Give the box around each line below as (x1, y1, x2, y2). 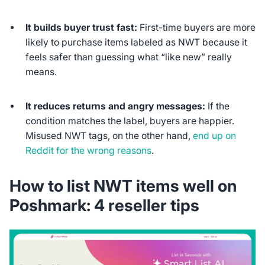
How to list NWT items (9, 176, 183, 196)
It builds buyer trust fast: (25, 22, 138, 34)
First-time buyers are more (137, 22, 256, 34)
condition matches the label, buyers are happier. (25, 115, 235, 127)
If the (205, 100, 230, 112)
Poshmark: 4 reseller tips (9, 195, 199, 216)
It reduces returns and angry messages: (25, 100, 206, 112)
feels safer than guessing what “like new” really (25, 51, 232, 63)
